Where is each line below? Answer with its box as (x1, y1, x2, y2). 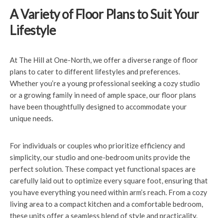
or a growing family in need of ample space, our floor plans (10, 91, 196, 99)
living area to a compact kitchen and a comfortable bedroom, (10, 200, 203, 208)
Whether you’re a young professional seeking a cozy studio (10, 79, 200, 88)
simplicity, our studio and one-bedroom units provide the (10, 153, 190, 162)
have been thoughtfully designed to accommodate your (10, 102, 187, 111)
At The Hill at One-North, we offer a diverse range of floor (10, 55, 198, 64)
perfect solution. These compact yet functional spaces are (10, 164, 196, 173)
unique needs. (10, 114, 53, 123)
